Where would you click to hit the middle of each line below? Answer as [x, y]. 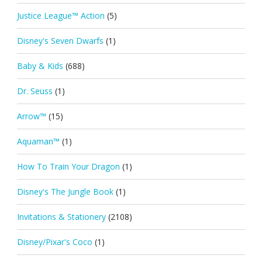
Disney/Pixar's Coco [54, 242]
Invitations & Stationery [61, 216]
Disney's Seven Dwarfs [60, 40]
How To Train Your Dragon [68, 166]
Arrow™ [31, 116]
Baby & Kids [40, 65]
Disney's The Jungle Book [65, 191]
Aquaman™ [38, 141]
